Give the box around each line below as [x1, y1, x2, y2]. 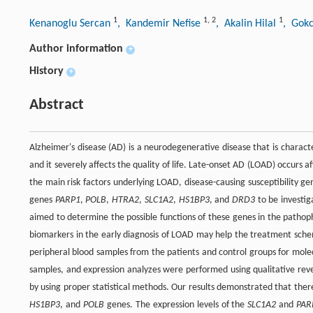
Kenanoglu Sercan [29, 17, 113, 29]
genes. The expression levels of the [103, 299, 248, 310]
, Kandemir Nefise [117, 17, 203, 29]
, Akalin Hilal [216, 17, 279, 29]
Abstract [29, 96, 84, 113]
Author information [29, 43, 123, 54]
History [29, 65, 64, 77]
